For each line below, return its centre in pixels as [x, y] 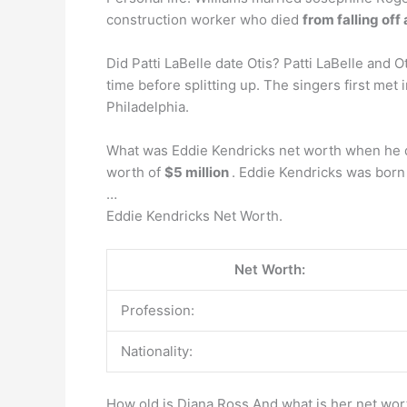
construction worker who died [204, 20]
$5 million [198, 172]
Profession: [158, 310]
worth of [135, 172]
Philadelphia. [148, 107]
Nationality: [157, 351]
